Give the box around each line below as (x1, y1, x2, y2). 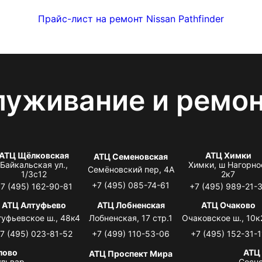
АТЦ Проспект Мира (89, 248, 173, 258)
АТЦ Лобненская (96, 199, 165, 210)
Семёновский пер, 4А (87, 164, 174, 174)
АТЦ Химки (205, 150, 251, 160)
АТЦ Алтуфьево (1, 199, 66, 210)
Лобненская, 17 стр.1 (89, 212, 173, 223)
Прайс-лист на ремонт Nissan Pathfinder (38, 12, 224, 25)
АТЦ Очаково (201, 199, 256, 210)
